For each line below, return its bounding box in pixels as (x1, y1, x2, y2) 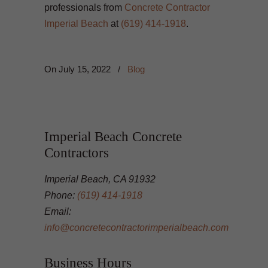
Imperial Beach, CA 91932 (44, 173, 156, 184)
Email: (44, 206, 71, 217)
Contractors (44, 144, 109, 160)
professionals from (44, 2, 124, 13)
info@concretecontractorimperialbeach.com (44, 222, 229, 233)
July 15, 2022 (59, 63, 111, 74)
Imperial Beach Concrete (44, 128, 182, 144)
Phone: (44, 190, 77, 200)
